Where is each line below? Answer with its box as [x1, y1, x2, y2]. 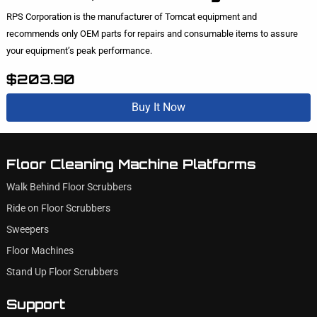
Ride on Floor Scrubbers [6, 202, 110, 214]
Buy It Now [132, 100, 185, 115]
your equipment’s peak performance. [6, 45, 152, 56]
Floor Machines [6, 244, 74, 257]
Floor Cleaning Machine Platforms [6, 155, 256, 173]
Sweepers [6, 223, 49, 236]
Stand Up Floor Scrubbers [6, 265, 118, 278]
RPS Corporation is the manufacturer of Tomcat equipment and [6, 11, 257, 22]
